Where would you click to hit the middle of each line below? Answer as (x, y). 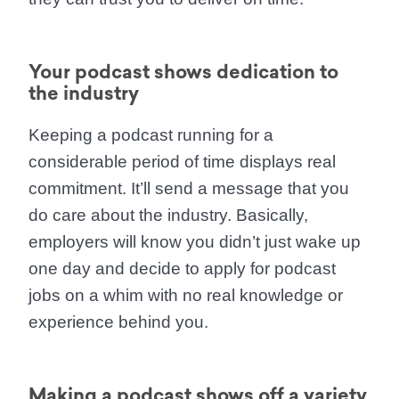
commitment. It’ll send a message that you (189, 188)
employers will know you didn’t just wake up (195, 242)
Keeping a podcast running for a (151, 135)
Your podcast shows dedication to (183, 72)
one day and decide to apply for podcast (182, 269)
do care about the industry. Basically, (168, 215)
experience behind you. (118, 322)
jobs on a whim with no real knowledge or (186, 295)
